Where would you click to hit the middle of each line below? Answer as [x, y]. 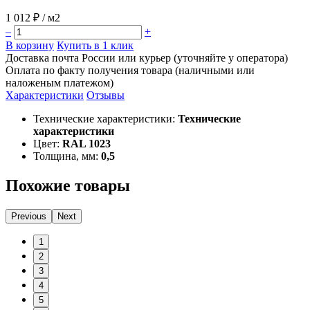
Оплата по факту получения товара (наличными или [130, 70]
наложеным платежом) [60, 82]
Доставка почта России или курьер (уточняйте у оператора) [147, 57]
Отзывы [106, 95]
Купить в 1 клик [95, 45]
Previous [29, 216]
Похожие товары [68, 185]
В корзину [30, 45]
